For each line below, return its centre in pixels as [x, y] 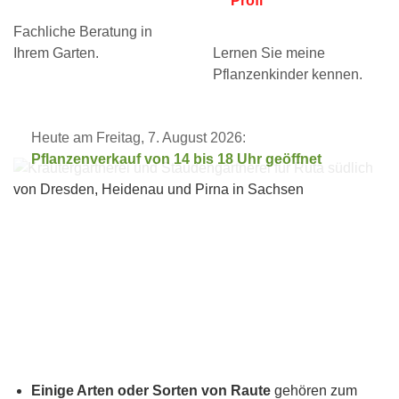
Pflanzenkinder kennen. [288, 75]
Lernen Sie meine [269, 53]
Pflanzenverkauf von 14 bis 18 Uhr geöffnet [176, 159]
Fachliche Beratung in [83, 32]
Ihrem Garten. [56, 53]
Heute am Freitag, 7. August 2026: [138, 138]
